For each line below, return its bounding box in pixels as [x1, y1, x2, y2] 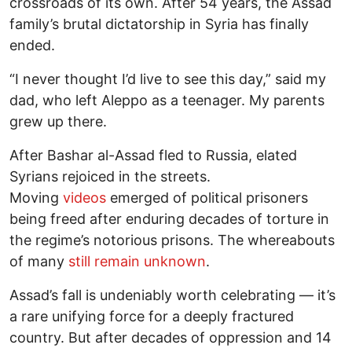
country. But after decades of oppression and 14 [9, 328, 332, 346]
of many [9, 252, 68, 269]
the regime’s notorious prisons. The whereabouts [9, 231, 335, 248]
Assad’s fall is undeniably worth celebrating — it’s [9, 286, 335, 303]
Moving [9, 189, 63, 206]
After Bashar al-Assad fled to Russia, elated [9, 146, 297, 163]
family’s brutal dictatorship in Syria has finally [9, 15, 309, 32]
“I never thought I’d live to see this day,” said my [9, 70, 326, 87]
